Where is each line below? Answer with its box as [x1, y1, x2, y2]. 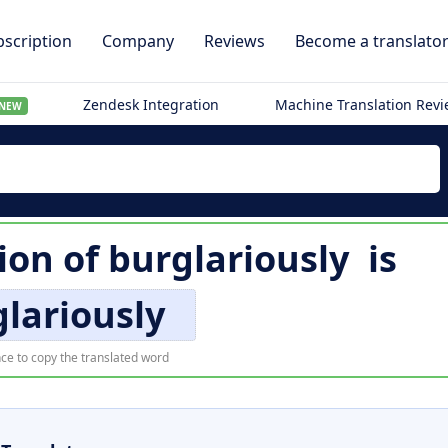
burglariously [108, 234, 349, 283]
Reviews [204, 30, 265, 52]
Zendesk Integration [83, 95, 220, 114]
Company [102, 30, 174, 52]
